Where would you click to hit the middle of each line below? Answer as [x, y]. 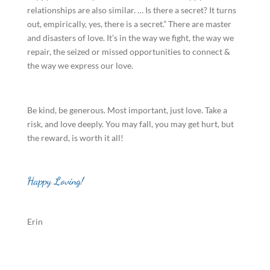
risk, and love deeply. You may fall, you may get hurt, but [130, 124]
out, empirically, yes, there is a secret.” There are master [129, 24]
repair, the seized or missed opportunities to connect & [128, 52]
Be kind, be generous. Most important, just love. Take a [127, 110]
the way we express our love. [80, 65]
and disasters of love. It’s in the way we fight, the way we [130, 38]
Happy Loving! [55, 181]
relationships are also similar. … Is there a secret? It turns [131, 10]
